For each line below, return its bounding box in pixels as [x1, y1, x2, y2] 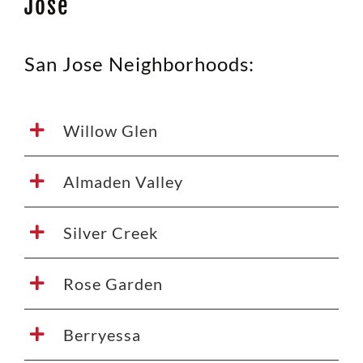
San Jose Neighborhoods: [23, 51, 254, 75]
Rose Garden [62, 273, 163, 293]
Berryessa [62, 324, 141, 344]
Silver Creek [62, 222, 158, 242]
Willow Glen [62, 120, 158, 140]
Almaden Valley [62, 171, 183, 191]
